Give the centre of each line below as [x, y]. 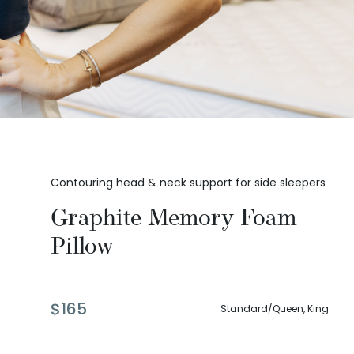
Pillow [82, 246]
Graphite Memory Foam [174, 218]
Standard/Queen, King [275, 309]
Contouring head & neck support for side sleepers [188, 183]
